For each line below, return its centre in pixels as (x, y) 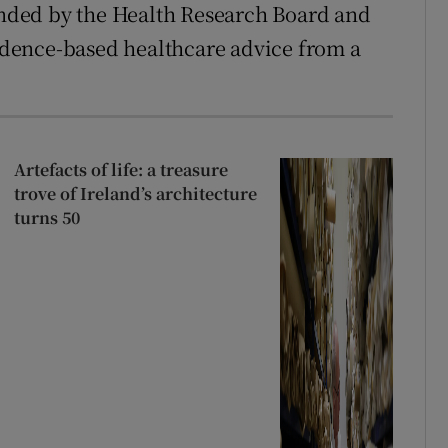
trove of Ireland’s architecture (135, 193)
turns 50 (46, 217)
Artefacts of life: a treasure (120, 169)
